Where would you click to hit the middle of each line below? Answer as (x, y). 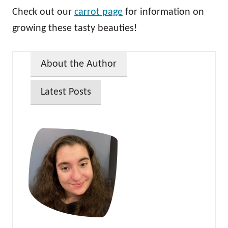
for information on (163, 12)
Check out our (43, 12)
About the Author (79, 64)
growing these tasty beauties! (75, 29)
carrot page (98, 12)
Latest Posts (66, 92)
